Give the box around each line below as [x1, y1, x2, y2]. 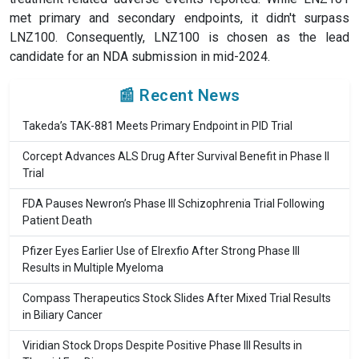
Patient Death [22, 214, 92, 228]
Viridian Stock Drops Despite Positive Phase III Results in [22, 339, 302, 353]
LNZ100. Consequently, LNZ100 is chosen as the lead [10, 30, 349, 46]
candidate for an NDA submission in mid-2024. [10, 49, 270, 65]
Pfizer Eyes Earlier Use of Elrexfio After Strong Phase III [22, 244, 300, 258]
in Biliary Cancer [22, 309, 103, 322]
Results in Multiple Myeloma [22, 261, 163, 275]
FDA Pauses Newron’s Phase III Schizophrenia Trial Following [22, 197, 325, 211]
